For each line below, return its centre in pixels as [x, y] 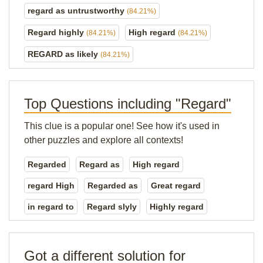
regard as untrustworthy [77, 11]
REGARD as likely [64, 54]
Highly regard [177, 207]
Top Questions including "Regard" [128, 104]
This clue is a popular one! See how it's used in [122, 126]
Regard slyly [112, 207]
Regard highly [57, 32]
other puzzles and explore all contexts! [104, 140]
